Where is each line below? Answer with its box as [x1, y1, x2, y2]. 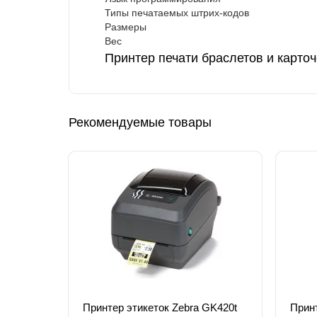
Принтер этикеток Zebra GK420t [83, 301, 237, 314]
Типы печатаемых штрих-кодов [105, 7, 249, 19]
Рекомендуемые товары [69, 115, 212, 130]
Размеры [105, 21, 146, 33]
